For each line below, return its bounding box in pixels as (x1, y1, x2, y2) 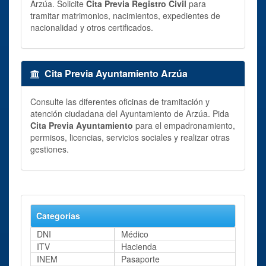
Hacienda (121, 240, 157, 252)
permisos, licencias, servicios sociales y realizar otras (30, 131, 230, 143)
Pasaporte (121, 252, 160, 265)
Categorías (36, 209, 80, 221)
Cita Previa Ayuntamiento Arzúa (45, 66, 188, 80)
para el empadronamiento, (133, 119, 235, 131)
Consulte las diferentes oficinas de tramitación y (30, 95, 210, 107)
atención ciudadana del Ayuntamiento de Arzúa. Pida (30, 107, 229, 119)
